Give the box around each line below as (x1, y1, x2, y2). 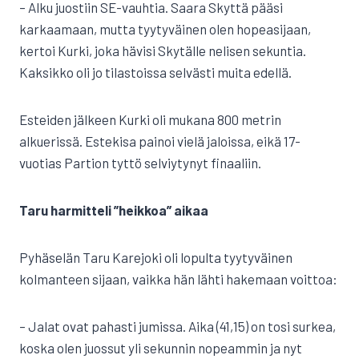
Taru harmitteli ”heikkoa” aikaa (19, 202, 208, 218)
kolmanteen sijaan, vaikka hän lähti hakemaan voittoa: (19, 271, 337, 287)
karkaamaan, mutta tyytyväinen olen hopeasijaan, (19, 21, 311, 37)
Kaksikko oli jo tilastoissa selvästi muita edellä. (19, 64, 292, 80)
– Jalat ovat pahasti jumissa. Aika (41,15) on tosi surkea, (19, 318, 336, 334)
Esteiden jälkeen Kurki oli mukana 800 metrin (19, 111, 281, 127)
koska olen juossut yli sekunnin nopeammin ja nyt (19, 340, 302, 356)
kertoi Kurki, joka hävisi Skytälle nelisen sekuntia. (19, 42, 306, 58)
